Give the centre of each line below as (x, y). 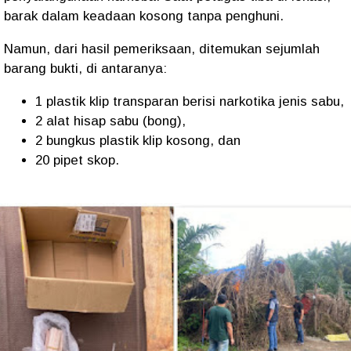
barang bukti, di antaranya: (85, 69)
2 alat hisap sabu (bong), (110, 121)
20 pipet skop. (77, 161)
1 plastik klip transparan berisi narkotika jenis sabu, (190, 102)
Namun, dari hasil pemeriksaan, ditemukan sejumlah (162, 49)
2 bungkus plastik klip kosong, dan (138, 141)
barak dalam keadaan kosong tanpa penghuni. (144, 16)
